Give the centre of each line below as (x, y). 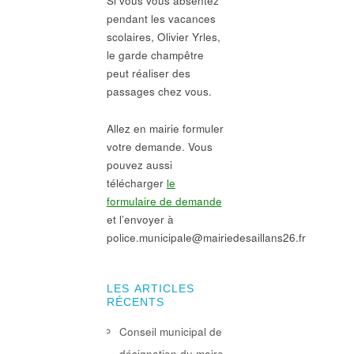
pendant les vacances (161, 19)
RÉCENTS (135, 302)
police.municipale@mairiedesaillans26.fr (206, 237)
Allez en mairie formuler (165, 128)
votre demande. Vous (159, 146)
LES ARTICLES (150, 288)
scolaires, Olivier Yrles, (163, 37)
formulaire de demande (164, 201)
